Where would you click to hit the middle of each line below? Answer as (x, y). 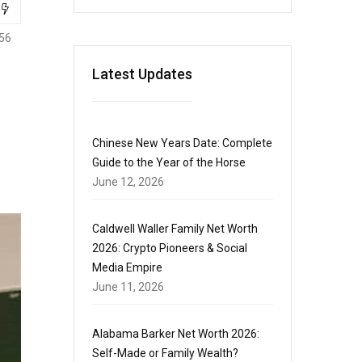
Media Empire (127, 267)
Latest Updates (142, 74)
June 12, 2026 (128, 182)
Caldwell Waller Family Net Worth (175, 229)
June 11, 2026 (128, 287)
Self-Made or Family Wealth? (165, 353)
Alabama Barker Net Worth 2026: (176, 334)
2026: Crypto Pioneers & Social (170, 248)
